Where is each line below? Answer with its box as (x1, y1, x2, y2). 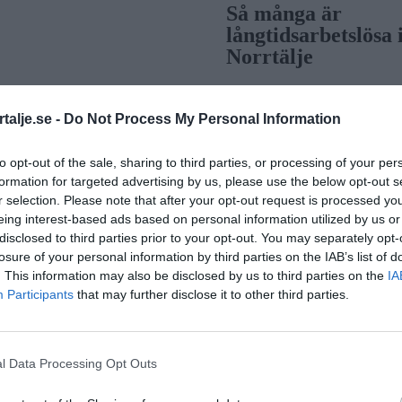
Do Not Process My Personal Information (64, 110, 341, 127)
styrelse (226, 159, 297, 182)
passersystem (226, 327, 357, 360)
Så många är (226, 2, 343, 25)
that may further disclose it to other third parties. (74, 286, 349, 301)
